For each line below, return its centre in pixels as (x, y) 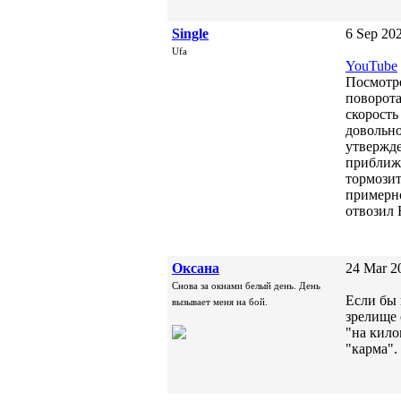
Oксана (196, 268)
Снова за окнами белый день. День (246, 286)
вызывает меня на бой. (220, 302)
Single (190, 34)
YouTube (371, 66)
